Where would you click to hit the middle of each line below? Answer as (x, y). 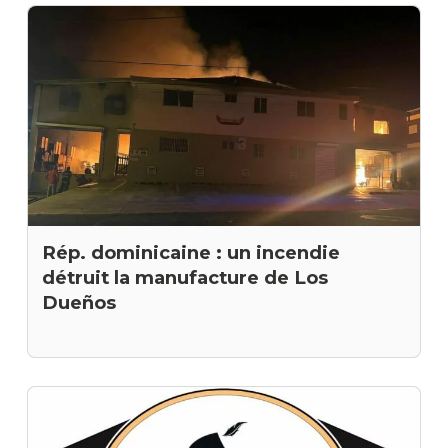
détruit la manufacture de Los (184, 278)
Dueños (78, 303)
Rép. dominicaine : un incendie (190, 253)
